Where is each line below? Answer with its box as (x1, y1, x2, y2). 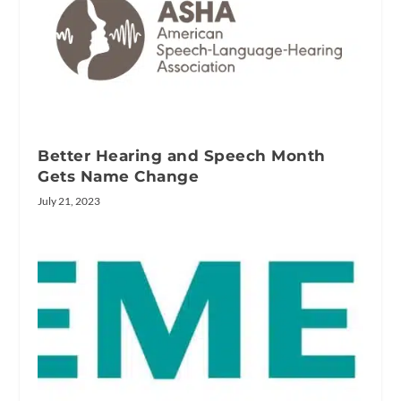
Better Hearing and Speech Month (38, 147, 326, 166)
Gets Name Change (38, 167, 200, 186)
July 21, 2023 (38, 194, 101, 209)
